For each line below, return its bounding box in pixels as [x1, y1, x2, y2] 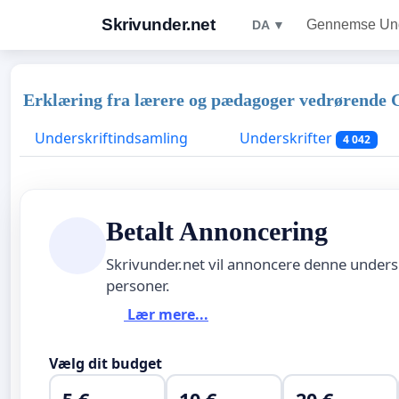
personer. [106, 274, 170, 296]
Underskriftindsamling [35, 128, 188, 148]
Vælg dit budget [49, 353, 162, 373]
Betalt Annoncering [106, 216, 328, 246]
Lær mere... [124, 305, 208, 325]
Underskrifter [236, 128, 336, 148]
